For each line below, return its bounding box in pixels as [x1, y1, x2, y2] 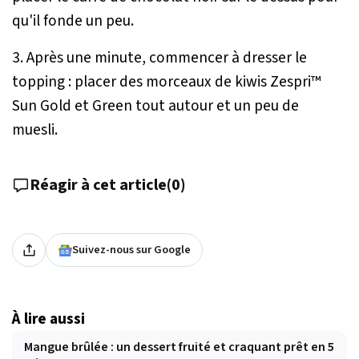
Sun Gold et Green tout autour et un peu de [12, 95, 299, 118]
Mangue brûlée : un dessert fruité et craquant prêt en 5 [24, 338, 334, 357]
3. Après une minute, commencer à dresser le [12, 46, 307, 70]
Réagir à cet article [30, 174, 167, 197]
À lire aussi [12, 308, 85, 331]
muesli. [12, 119, 58, 142]
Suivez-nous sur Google [72, 241, 191, 259]
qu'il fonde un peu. [12, 10, 134, 33]
